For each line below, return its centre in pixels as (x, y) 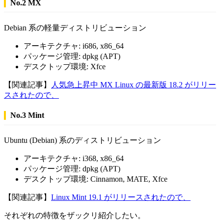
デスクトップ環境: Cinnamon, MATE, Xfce (96, 179)
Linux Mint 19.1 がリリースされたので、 (121, 197)
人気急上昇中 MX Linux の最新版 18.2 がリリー (134, 84)
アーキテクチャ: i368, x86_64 (74, 158)
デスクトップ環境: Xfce (65, 66)
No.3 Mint (27, 115)
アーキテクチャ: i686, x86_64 (74, 46)
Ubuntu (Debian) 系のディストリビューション (82, 140)
